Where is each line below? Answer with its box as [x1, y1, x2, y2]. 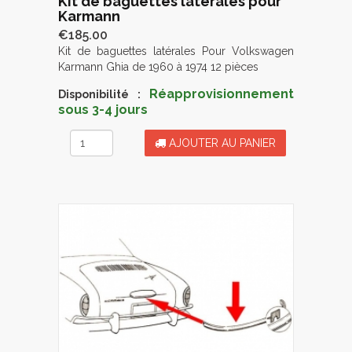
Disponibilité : [58, 87, 141, 101]
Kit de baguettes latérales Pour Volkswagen [58, 44, 294, 57]
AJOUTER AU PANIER [166, 136, 276, 149]
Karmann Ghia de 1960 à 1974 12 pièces [58, 60, 258, 73]
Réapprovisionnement [149, 86, 294, 101]
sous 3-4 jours [58, 101, 148, 117]
